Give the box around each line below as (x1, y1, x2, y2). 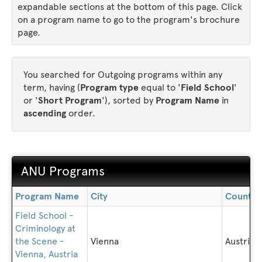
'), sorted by (102, 95, 156, 106)
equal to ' (139, 82, 181, 93)
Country (225, 191, 261, 202)
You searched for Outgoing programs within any (23, 69, 222, 80)
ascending (23, 108, 66, 119)
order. (66, 108, 95, 119)
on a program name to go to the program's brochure (18, 14, 240, 25)
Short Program (38, 95, 102, 106)
